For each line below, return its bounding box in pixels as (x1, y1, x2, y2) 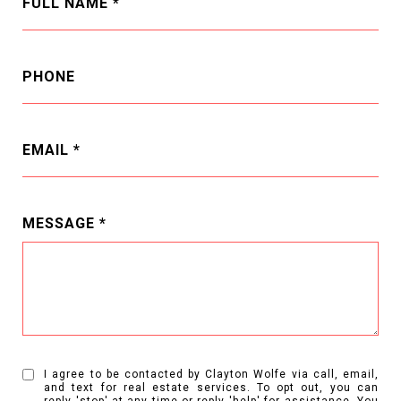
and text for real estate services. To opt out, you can (44, 381, 379, 394)
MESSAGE (22, 215, 95, 232)
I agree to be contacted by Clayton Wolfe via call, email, (44, 368, 379, 380)
